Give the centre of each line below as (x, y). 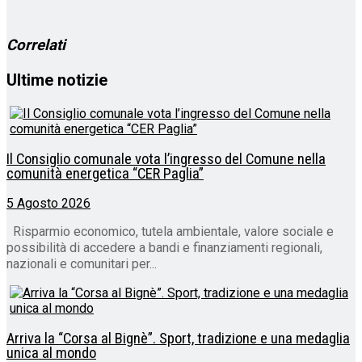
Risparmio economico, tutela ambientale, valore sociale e (170, 232)
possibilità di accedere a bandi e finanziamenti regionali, (164, 248)
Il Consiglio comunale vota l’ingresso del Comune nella (166, 159)
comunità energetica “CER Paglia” (105, 173)
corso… (40, 13)
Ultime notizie (57, 80)
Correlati (36, 45)
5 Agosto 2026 (48, 204)
